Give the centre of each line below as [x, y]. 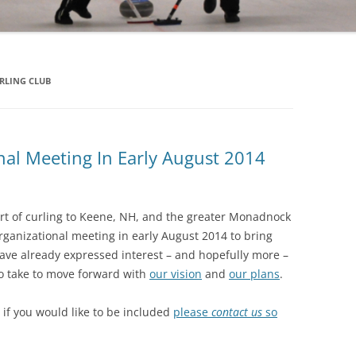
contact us [237, 312]
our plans [254, 274]
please [192, 312]
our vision [176, 274]
